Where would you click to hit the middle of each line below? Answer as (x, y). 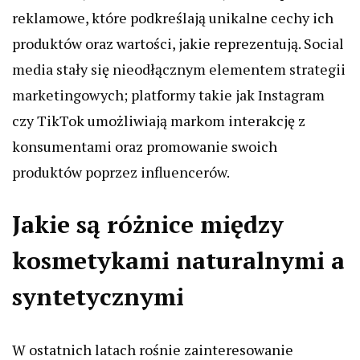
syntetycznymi (98, 297)
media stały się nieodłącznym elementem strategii (179, 70)
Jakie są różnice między (148, 225)
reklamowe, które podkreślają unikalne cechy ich (173, 18)
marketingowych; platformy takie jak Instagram (168, 95)
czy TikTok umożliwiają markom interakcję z (159, 121)
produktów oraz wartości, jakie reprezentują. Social (178, 44)
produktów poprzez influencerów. (121, 172)
